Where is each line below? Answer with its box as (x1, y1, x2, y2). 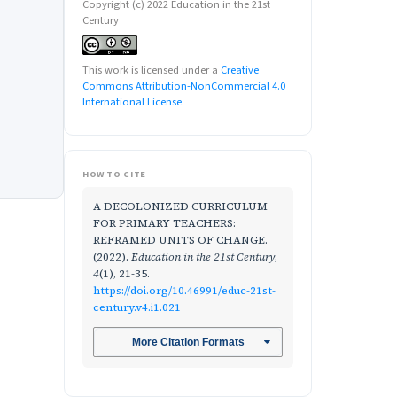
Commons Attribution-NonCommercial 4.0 (82, 78, 285, 95)
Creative (221, 62, 259, 79)
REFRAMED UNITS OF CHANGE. (93, 232, 268, 248)
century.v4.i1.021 (93, 300, 181, 315)
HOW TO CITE (82, 167, 146, 182)
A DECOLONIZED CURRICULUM (93, 198, 268, 214)
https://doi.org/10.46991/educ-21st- (93, 283, 276, 299)
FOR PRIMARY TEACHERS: (93, 215, 236, 231)
